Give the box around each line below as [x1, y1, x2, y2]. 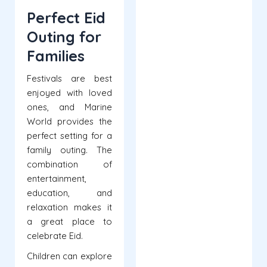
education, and [27, 187, 112, 199]
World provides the [27, 116, 112, 128]
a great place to [27, 216, 112, 228]
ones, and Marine [27, 101, 112, 113]
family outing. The [27, 144, 112, 156]
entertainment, [27, 173, 86, 185]
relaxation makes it [27, 201, 112, 213]
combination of [27, 159, 112, 170]
